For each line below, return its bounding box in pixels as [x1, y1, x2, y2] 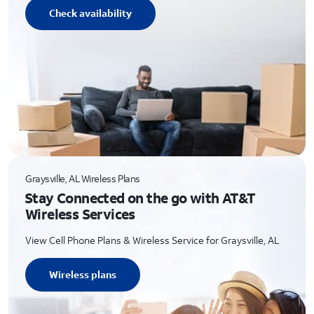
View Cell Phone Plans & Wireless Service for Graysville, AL [25, 233, 279, 247]
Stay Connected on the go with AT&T [25, 189, 256, 207]
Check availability [49, 6, 132, 20]
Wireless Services [25, 205, 135, 223]
